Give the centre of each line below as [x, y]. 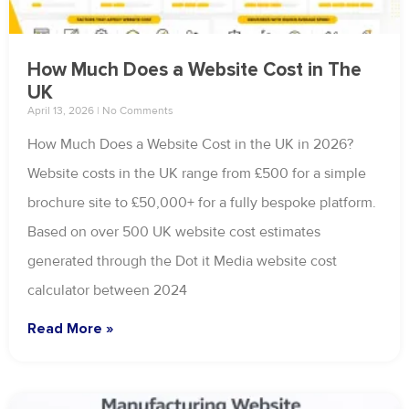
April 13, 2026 [62, 111]
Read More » [70, 329]
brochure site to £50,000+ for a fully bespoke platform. [202, 203]
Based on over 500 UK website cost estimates [174, 232]
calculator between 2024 [107, 291]
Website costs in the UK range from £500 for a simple [197, 174]
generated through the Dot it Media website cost [182, 262]
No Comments [136, 111]
